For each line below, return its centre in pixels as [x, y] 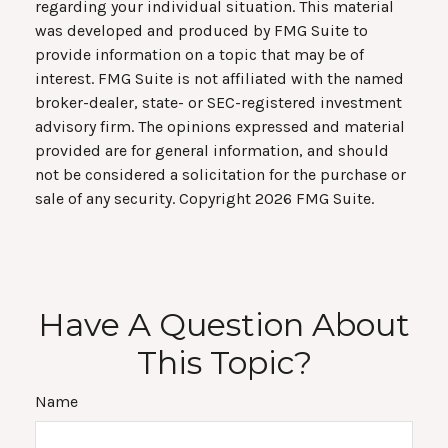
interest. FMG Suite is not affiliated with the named [219, 79]
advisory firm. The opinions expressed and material [220, 127]
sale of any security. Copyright [145, 199]
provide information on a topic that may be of [199, 55]
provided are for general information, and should [212, 151]
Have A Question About [224, 325]
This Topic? [224, 363]
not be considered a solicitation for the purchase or [220, 175]
